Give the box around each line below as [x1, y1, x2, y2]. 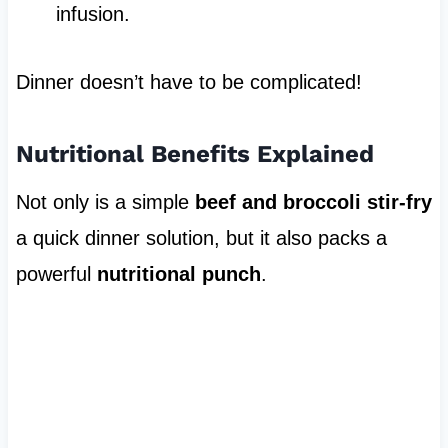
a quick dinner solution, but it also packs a [15, 226, 387, 249]
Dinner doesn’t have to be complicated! [15, 70, 362, 93]
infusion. [55, 2, 130, 25]
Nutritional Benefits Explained [15, 139, 374, 168]
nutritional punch [96, 262, 261, 285]
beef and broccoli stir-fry [194, 190, 432, 213]
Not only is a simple [15, 190, 195, 213]
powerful [15, 262, 97, 285]
